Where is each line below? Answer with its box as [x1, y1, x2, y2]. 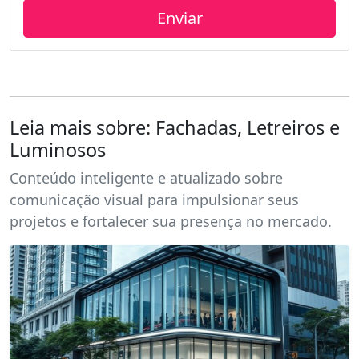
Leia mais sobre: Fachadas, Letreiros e [10, 114, 340, 140]
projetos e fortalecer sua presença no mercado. [10, 211, 332, 231]
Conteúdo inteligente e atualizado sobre [10, 167, 283, 188]
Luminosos [10, 136, 106, 163]
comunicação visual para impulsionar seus [10, 189, 299, 209]
